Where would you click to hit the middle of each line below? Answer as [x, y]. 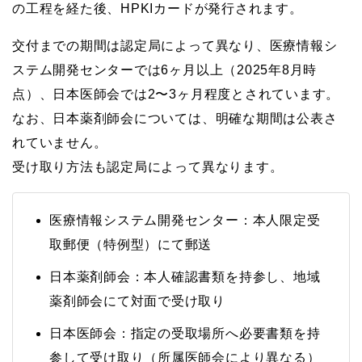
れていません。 [60, 142]
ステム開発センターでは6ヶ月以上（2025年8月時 [165, 69]
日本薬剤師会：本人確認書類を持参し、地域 [185, 276]
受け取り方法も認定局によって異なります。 [148, 166]
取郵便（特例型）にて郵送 [131, 244]
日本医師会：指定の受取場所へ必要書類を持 [185, 333]
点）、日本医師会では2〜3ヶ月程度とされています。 [176, 94]
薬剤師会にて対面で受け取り [137, 301]
